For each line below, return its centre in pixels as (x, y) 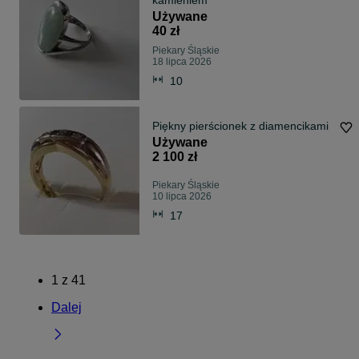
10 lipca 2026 (182, 197)
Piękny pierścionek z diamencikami (240, 126)
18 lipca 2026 (182, 62)
